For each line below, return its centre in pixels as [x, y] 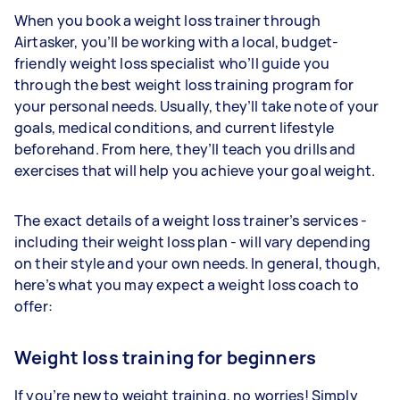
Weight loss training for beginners [166, 357]
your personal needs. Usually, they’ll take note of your [197, 106]
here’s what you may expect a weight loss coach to [187, 284]
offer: [33, 306]
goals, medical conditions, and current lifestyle [175, 127]
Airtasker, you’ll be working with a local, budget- [177, 42]
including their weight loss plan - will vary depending [193, 242]
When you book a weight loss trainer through [168, 20]
